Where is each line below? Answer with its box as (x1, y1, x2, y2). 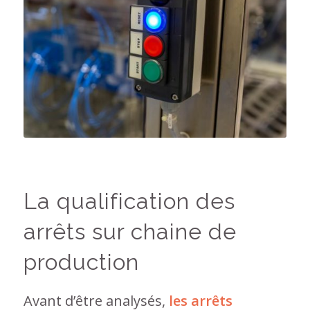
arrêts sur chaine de (23, 218, 237, 244)
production (23, 248, 139, 275)
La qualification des (23, 188, 235, 214)
